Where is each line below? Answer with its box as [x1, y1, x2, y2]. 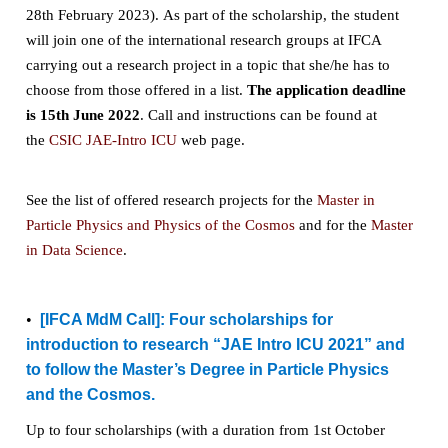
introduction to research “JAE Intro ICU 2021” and [25, 335, 405, 353]
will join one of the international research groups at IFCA [25, 31, 381, 48]
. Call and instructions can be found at [139, 106, 377, 123]
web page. [176, 131, 245, 148]
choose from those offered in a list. [25, 81, 247, 98]
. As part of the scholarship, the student [154, 6, 399, 23]
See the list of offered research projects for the [25, 191, 317, 208]
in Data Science [25, 241, 123, 258]
